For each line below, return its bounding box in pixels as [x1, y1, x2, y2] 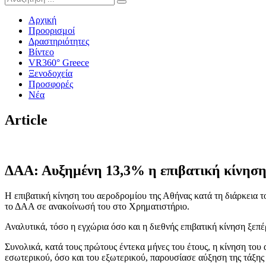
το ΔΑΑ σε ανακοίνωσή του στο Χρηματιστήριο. [5, 201, 189, 211]
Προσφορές [28, 79, 73, 90]
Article [5, 112, 47, 128]
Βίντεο [28, 47, 54, 58]
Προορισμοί [28, 26, 75, 36]
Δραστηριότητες [28, 36, 89, 47]
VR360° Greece [28, 58, 89, 68]
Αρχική [28, 15, 56, 26]
